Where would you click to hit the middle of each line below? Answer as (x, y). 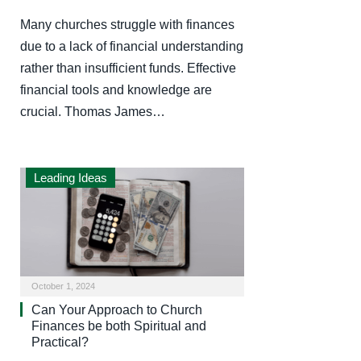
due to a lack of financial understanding (132, 47)
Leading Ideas (71, 178)
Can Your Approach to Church (117, 309)
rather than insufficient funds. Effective (128, 68)
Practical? (60, 342)
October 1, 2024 (63, 286)
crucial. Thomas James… (93, 112)
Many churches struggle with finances (127, 25)
